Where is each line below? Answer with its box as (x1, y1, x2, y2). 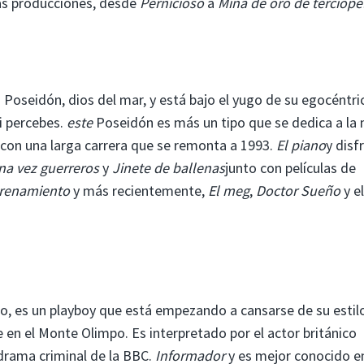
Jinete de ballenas (112, 158, 225, 177)
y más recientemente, (70, 180, 208, 200)
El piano (276, 135, 326, 154)
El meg (208, 180, 249, 200)
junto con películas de (225, 158, 356, 177)
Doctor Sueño (256, 180, 340, 200)
